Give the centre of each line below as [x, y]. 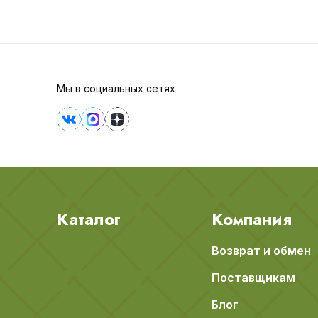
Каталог [88, 219]
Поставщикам [254, 278]
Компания [252, 219]
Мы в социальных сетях [116, 89]
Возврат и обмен [262, 251]
